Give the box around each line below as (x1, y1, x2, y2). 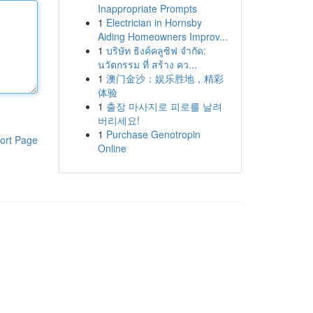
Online (97, 141, 126, 155)
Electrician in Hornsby (105, 15, 202, 29)
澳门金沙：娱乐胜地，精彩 (105, 71, 224, 85)
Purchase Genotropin (105, 127, 201, 141)
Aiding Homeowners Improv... (97, 29, 228, 43)
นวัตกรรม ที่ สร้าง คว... (97, 57, 197, 71)
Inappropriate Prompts (97, 1, 197, 15)
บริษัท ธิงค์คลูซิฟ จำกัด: (105, 43, 206, 57)
